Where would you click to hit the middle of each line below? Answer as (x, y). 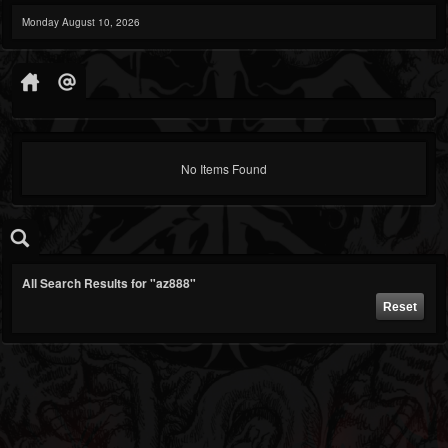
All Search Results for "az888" (109, 283)
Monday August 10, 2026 (81, 22)
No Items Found (224, 168)
